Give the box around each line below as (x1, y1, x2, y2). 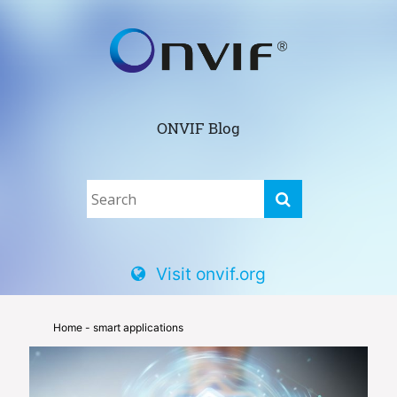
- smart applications (82, 320, 183, 334)
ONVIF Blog (157, 117, 240, 138)
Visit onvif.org (156, 262, 266, 284)
